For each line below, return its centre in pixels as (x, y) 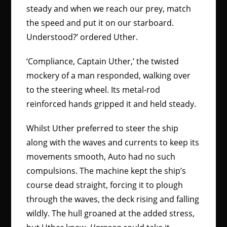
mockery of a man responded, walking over (109, 75)
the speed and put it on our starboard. (100, 23)
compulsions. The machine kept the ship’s (106, 171)
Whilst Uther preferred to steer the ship (103, 128)
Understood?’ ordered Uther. (82, 37)
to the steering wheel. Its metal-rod (93, 90)
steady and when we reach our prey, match (109, 9)
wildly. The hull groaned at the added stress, (111, 213)
